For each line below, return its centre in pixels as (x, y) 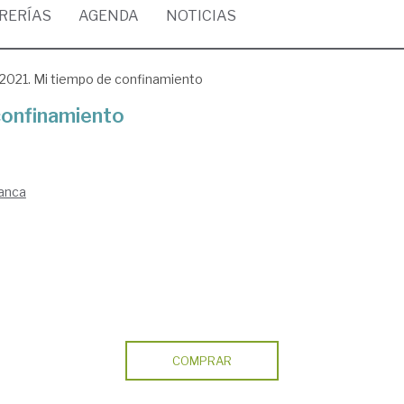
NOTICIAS (201, 16)
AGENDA (109, 16)
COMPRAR (202, 361)
